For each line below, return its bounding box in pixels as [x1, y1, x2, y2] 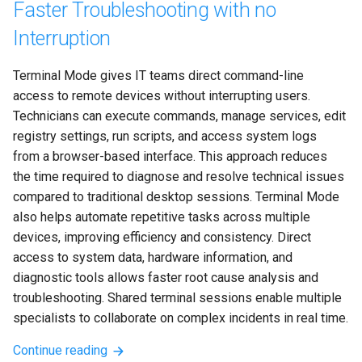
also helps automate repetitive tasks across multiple [13, 209, 314, 225]
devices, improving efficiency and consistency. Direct [13, 229, 314, 246]
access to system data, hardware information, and [13, 250, 296, 266]
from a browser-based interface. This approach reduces [13, 149, 330, 165]
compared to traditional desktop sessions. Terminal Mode [13, 189, 343, 205]
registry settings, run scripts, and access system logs [13, 128, 320, 145]
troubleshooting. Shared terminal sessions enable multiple [13, 290, 345, 306]
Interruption [13, 27, 111, 51]
